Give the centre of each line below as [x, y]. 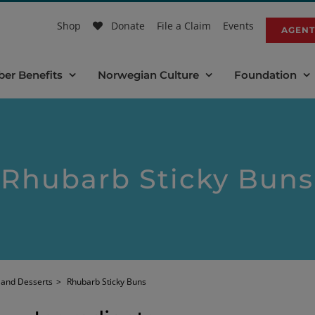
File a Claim [184, 25]
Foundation [265, 75]
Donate [128, 25]
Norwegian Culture [148, 75]
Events [238, 25]
